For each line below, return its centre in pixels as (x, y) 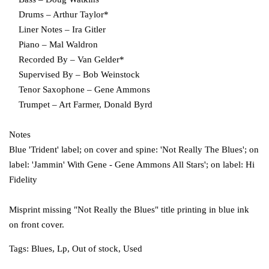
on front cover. (37, 225)
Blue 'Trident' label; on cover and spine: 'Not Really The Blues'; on (134, 150)
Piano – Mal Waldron (53, 45)
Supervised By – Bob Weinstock (74, 75)
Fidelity (23, 180)
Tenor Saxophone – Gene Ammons (80, 90)
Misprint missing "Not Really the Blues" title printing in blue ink (129, 210)
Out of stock (95, 249)
